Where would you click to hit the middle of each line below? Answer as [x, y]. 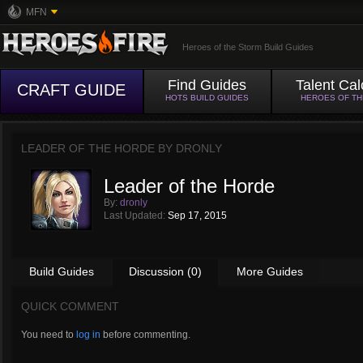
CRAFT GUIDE [72, 90]
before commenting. [145, 335]
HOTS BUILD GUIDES [207, 98]
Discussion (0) [165, 271]
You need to [49, 335]
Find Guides [207, 85]
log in [88, 335]
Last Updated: [136, 216]
